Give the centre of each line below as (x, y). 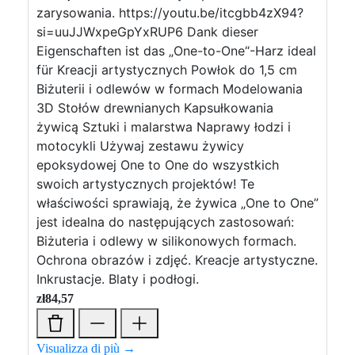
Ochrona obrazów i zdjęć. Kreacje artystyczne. (177, 260)
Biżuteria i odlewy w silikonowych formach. (166, 241)
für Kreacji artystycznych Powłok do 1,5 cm (167, 70)
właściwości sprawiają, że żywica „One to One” (177, 203)
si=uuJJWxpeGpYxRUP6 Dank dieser (147, 32)
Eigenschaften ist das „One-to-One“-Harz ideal (176, 51)
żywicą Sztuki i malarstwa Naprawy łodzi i (164, 127)
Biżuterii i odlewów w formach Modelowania (170, 89)
